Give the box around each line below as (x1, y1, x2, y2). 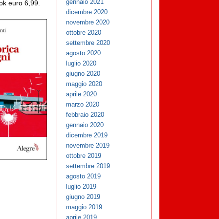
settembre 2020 (66, 39, 110, 47)
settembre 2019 (66, 162, 110, 170)
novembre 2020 (66, 19, 110, 26)
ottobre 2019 (66, 152, 102, 160)
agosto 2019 (66, 173, 101, 180)
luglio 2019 (66, 183, 97, 191)
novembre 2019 (66, 142, 110, 150)
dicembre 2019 (66, 131, 108, 139)
